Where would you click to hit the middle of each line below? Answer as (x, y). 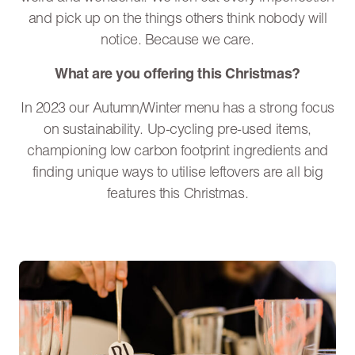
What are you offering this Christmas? (177, 75)
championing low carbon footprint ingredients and (177, 152)
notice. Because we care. (177, 41)
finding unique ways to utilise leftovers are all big (177, 173)
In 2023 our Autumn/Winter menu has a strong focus (177, 109)
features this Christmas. (177, 195)
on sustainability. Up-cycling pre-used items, (177, 130)
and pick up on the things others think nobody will (177, 19)
